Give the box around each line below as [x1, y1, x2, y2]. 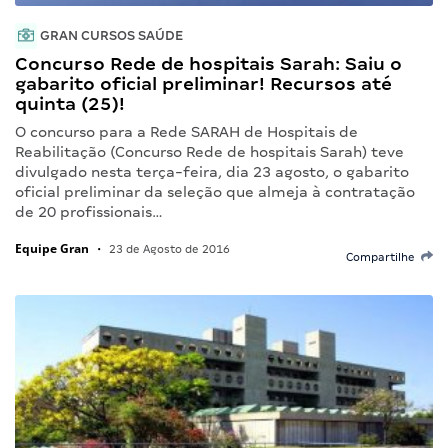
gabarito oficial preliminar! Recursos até [15, 72, 392, 94]
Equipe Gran [15, 239, 89, 257]
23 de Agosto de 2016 [106, 242, 230, 255]
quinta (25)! [15, 92, 125, 114]
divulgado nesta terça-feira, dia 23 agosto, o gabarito [15, 163, 409, 180]
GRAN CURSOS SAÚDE [37, 27, 183, 43]
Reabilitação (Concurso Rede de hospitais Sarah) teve [15, 143, 404, 160]
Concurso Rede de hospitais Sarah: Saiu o [15, 52, 402, 74]
